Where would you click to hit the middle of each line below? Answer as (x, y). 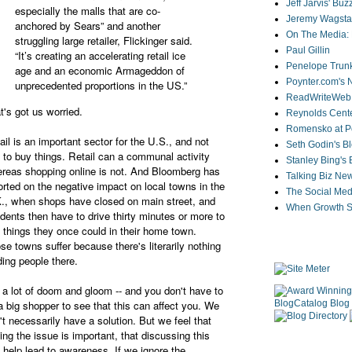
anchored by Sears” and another (88, 26)
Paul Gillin (308, 51)
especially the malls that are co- (88, 11)
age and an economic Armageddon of (100, 71)
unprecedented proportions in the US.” (101, 86)
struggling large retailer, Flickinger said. (104, 41)
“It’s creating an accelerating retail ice (100, 56)
